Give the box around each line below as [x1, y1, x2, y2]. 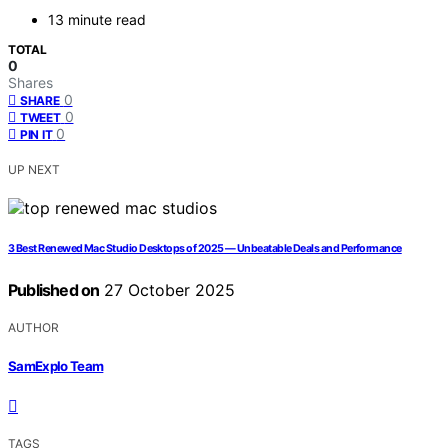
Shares [8, 74, 53, 92]
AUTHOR [8, 320, 59, 336]
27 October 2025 [99, 280, 236, 301]
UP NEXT [8, 162, 60, 178]
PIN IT [20, 127, 53, 143]
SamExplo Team [8, 357, 104, 374]
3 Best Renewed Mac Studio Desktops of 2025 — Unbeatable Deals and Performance [8, 242, 402, 256]
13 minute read [48, 11, 146, 29]
